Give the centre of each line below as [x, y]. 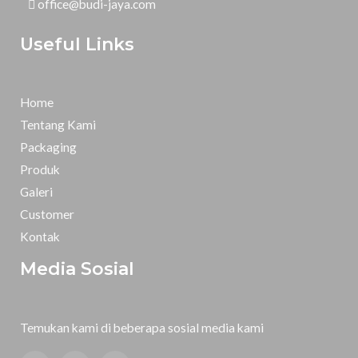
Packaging [48, 147]
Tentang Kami [58, 125]
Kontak [40, 237]
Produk [40, 170]
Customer [47, 215]
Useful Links [77, 44]
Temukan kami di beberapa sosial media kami [142, 327]
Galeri [36, 192]
